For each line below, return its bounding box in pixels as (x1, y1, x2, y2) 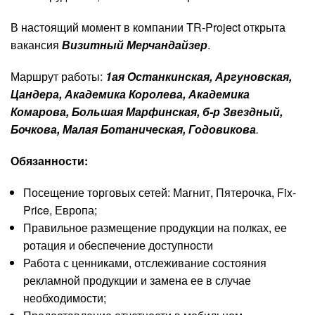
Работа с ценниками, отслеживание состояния (22, 254, 266, 271)
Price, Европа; (22, 201, 97, 218)
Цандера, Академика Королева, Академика (11, 85, 250, 102)
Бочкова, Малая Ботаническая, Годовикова (11, 120, 256, 137)
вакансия (11, 36, 62, 53)
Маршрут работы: (11, 67, 105, 84)
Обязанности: (11, 152, 88, 169)
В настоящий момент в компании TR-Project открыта (11, 18, 285, 35)
